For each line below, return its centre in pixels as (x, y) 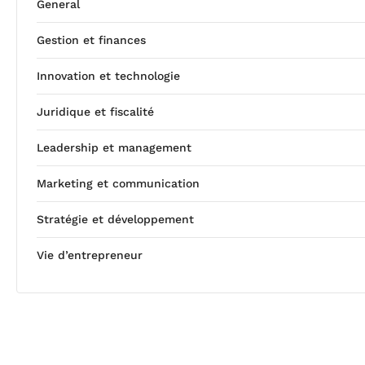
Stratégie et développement (115, 220)
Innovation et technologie (108, 76)
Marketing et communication (118, 184)
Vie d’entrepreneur (90, 255)
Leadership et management (114, 148)
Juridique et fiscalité (95, 112)
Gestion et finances (91, 40)
